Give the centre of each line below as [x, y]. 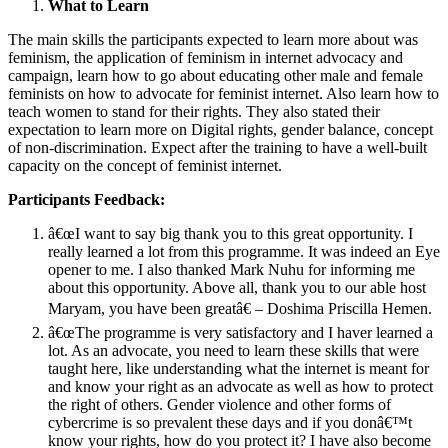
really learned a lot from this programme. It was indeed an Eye [244, 252]
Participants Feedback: [86, 200]
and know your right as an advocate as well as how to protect [240, 387]
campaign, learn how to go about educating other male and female [215, 76]
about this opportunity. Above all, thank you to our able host [237, 288]
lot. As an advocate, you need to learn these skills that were [233, 351]
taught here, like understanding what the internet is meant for [238, 369]
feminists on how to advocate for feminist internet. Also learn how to [223, 94]
